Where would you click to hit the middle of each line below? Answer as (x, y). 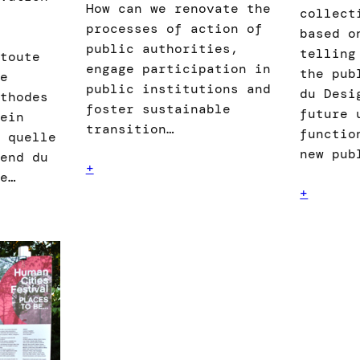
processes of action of (174, 29)
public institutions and (178, 89)
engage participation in (178, 69)
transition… (130, 129)
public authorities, (162, 49)
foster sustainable (158, 109)
